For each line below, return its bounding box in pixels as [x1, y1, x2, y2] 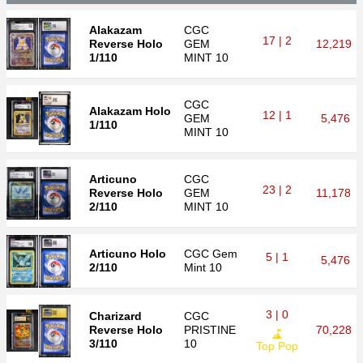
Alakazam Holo [89, 105, 171, 117]
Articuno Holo [89, 247, 166, 260]
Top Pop [255, 340, 298, 352]
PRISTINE [184, 323, 236, 336]
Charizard [89, 310, 142, 322]
